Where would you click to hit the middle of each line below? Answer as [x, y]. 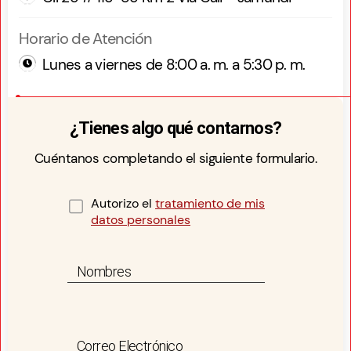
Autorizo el [123, 204]
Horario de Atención [85, 39]
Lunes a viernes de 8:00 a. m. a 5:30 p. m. [174, 65]
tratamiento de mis [210, 204]
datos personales [141, 220]
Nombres [104, 271]
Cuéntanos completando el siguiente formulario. [175, 159]
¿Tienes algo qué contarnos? [175, 128]
